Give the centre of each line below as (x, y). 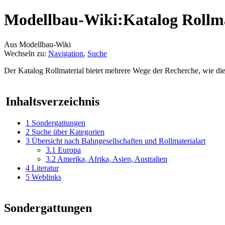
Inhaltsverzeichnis (52, 101)
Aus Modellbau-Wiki (37, 44)
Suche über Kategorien (68, 132)
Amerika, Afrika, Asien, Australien (112, 159)
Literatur (45, 168)
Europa (69, 150)
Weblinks (46, 177)
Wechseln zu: (26, 53)
